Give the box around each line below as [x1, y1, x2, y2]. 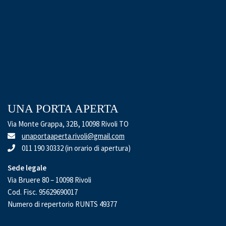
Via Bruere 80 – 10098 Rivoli [8, 175, 91, 185]
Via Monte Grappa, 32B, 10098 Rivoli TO [8, 119, 129, 129]
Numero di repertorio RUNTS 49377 [8, 199, 117, 209]
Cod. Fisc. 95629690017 [8, 187, 78, 197]
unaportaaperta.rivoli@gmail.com [22, 131, 125, 141]
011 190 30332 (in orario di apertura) [20, 143, 131, 153]
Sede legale [8, 163, 46, 173]
